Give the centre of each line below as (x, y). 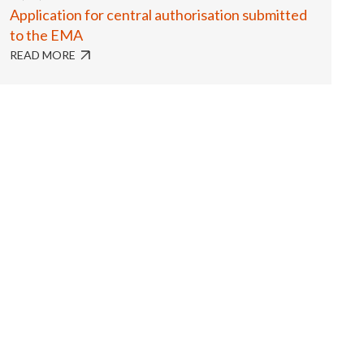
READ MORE (43, 55)
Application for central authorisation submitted (158, 15)
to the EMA (46, 35)
